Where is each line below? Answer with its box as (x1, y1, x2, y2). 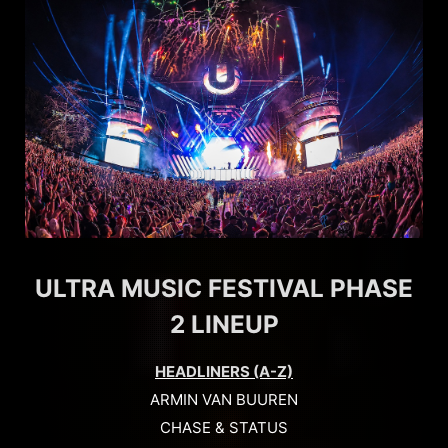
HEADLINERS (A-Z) (155, 362, 293, 382)
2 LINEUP (169, 309, 279, 340)
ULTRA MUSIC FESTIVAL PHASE (35, 273, 413, 304)
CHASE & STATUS (160, 418, 288, 438)
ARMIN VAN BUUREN (150, 390, 298, 410)
